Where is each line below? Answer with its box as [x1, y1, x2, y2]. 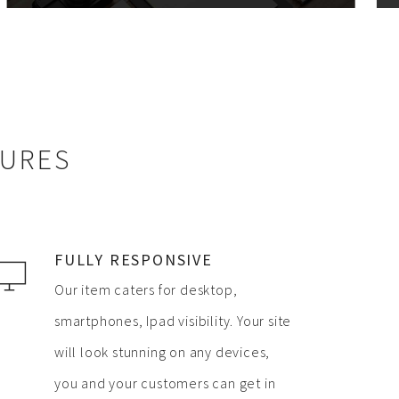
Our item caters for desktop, [54, 281, 238, 298]
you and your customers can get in [54, 374, 276, 392]
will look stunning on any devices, [54, 343, 271, 361]
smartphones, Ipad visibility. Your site [54, 312, 292, 330]
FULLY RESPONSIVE [54, 249, 213, 270]
